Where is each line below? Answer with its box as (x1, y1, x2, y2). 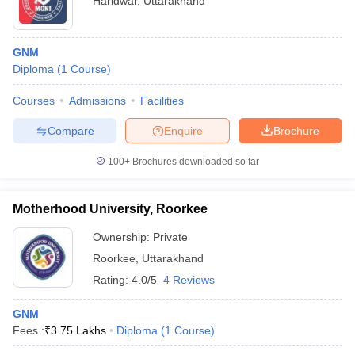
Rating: (93, 273, 132, 286)
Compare (47, 124, 94, 137)
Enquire (164, 124, 203, 137)
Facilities (140, 94, 184, 107)
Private (153, 231, 188, 243)
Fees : (13, 324, 44, 337)
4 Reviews (163, 273, 215, 286)
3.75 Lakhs (51, 324, 106, 337)
